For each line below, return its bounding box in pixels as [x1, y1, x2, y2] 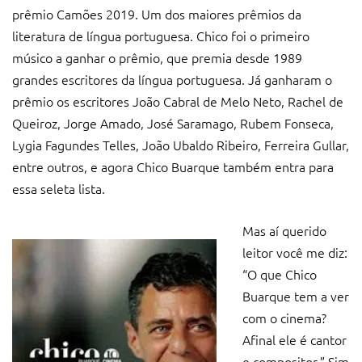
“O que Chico [242, 264, 317, 283]
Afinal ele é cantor [242, 330, 347, 348]
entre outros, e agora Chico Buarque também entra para [12, 157, 334, 175]
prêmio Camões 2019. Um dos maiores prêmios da [12, 4, 301, 23]
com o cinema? [242, 308, 326, 326]
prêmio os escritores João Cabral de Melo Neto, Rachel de [12, 91, 343, 110]
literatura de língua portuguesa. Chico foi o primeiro [12, 26, 309, 44]
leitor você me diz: [242, 242, 347, 261]
